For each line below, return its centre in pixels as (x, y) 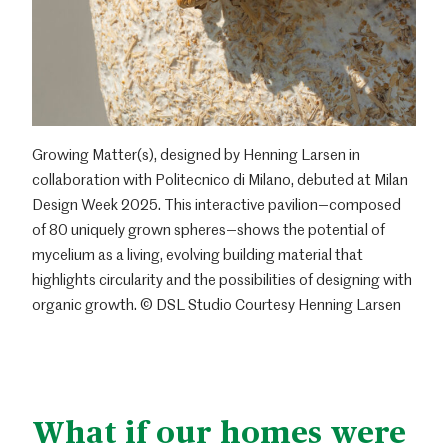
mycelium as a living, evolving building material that (197, 254)
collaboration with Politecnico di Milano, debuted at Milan (220, 179)
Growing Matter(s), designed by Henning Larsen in (196, 154)
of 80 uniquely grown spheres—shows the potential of (208, 229)
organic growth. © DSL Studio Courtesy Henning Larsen (216, 304)
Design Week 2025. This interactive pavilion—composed (216, 204)
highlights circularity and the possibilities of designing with (222, 279)
